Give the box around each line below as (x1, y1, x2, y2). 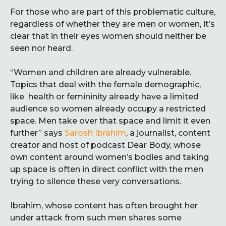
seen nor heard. (10, 43, 73, 53)
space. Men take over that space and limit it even (10, 116, 210, 126)
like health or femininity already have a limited (10, 92, 199, 101)
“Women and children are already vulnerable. (10, 68, 191, 77)
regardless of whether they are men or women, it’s (10, 19, 215, 29)
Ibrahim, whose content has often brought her (10, 201, 198, 210)
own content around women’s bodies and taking (10, 152, 209, 162)
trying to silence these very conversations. (10, 177, 181, 186)
